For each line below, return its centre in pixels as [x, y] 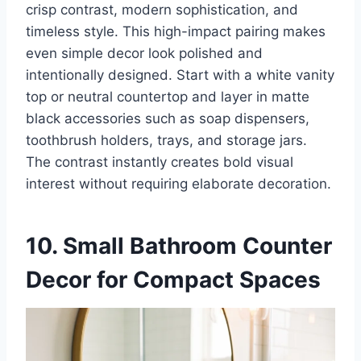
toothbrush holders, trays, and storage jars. [166, 141]
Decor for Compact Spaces [173, 280]
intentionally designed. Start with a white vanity [180, 75]
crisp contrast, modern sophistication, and [162, 10]
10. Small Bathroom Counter [179, 246]
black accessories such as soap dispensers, [168, 119]
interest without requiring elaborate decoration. [178, 184]
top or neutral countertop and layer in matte [168, 97]
